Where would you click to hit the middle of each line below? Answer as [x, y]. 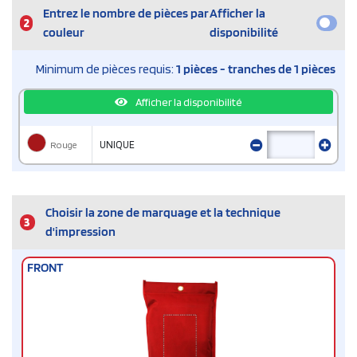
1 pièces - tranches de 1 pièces [256, 69]
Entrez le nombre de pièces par [126, 14]
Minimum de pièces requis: [106, 69]
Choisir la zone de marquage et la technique [163, 213]
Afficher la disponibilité [188, 102]
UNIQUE [117, 144]
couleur [63, 33]
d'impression [80, 232]
